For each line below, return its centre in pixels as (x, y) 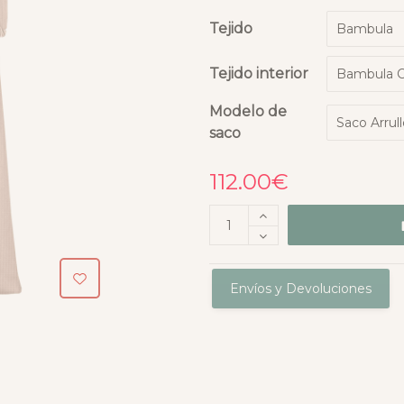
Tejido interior (258, 73)
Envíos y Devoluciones (300, 289)
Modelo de (248, 111)
